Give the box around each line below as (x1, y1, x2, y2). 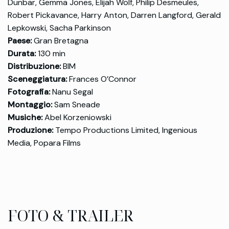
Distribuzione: (8, 61, 61, 72)
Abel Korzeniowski (42, 112, 111, 123)
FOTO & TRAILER (8, 205, 133, 226)
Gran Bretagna (32, 35, 88, 47)
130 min (36, 48, 65, 59)
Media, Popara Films (8, 138, 81, 149)
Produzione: (8, 125, 53, 136)
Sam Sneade (52, 99, 100, 110)
